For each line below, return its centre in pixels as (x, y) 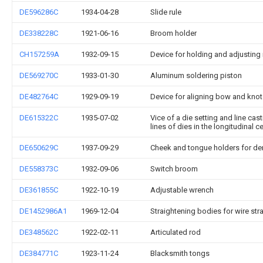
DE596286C (39, 12)
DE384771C (39, 253)
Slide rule (166, 12)
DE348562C (39, 232)
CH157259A (39, 54)
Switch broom (174, 168)
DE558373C (39, 168)
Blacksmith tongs (180, 253)
